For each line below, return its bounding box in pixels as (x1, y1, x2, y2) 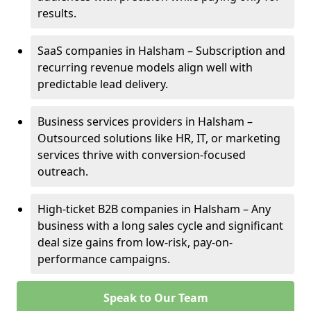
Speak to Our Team (103, 290, 208, 305)
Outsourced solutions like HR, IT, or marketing (37, 131, 280, 146)
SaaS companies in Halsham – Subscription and (37, 43, 285, 58)
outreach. (37, 164, 88, 179)
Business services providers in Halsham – (37, 114, 253, 129)
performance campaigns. (37, 251, 170, 267)
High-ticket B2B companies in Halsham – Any (37, 201, 271, 217)
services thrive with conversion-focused (37, 147, 246, 162)
